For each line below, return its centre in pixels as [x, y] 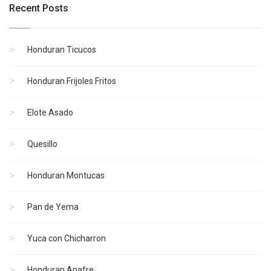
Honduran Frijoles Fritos [72, 81]
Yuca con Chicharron [67, 238]
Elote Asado [50, 113]
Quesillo [42, 144]
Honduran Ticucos [62, 50]
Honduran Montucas [66, 175]
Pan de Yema [53, 207]
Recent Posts [39, 8]
